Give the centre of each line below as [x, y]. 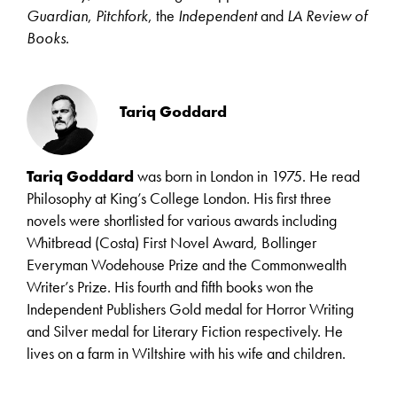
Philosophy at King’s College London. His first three [179, 198]
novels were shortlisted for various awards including [182, 220]
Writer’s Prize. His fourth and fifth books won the [170, 286]
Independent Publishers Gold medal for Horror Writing [190, 308]
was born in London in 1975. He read [247, 175]
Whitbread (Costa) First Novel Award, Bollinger [171, 242]
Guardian [57, 15]
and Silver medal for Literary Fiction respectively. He [185, 331]
